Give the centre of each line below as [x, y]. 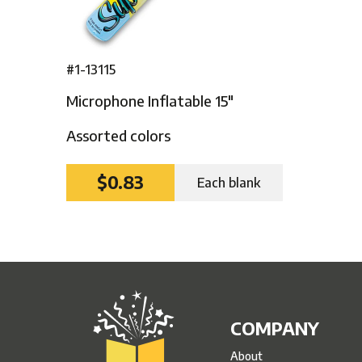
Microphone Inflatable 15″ [150, 100]
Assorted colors [119, 135]
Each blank [229, 182]
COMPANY [274, 328]
